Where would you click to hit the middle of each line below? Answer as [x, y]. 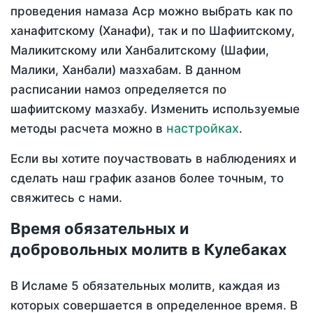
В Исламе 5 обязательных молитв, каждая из [145, 286]
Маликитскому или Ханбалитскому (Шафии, [140, 51]
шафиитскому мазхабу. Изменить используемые [155, 109]
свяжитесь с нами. [66, 198]
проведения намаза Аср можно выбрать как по [152, 12]
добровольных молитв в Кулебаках [149, 250]
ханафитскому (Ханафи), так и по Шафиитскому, [153, 31]
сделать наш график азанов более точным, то [147, 179]
